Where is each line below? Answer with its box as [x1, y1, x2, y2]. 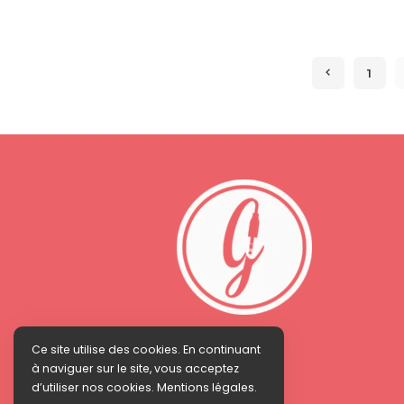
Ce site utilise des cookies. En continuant [32, 342, 261, 357]
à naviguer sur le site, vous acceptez [32, 361, 239, 376]
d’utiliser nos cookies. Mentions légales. [32, 380, 257, 395]
